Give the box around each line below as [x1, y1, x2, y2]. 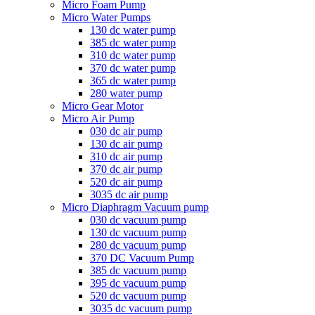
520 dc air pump [90, 176, 162, 188]
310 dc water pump [90, 49, 176, 61]
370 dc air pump [90, 163, 162, 175]
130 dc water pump [90, 24, 176, 36]
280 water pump [90, 87, 162, 99]
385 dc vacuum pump [90, 264, 186, 276]
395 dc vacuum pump [90, 277, 186, 289]
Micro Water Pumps [62, 11, 150, 23]
